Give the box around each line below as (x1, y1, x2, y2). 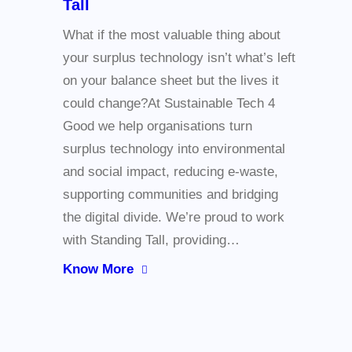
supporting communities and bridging (63, 187, 278, 203)
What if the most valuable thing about (63, 27, 280, 43)
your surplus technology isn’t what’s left (63, 50, 295, 66)
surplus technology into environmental (63, 141, 285, 157)
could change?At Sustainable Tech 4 (63, 96, 275, 112)
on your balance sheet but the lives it (63, 73, 279, 89)
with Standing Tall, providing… (63, 233, 240, 248)
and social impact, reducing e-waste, (63, 164, 278, 180)
